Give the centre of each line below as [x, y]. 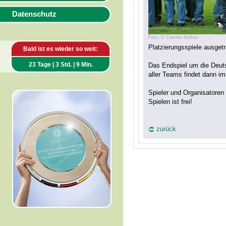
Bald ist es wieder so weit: [61, 49]
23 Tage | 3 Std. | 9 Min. [61, 65]
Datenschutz [34, 14]
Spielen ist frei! [170, 102]
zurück [166, 129]
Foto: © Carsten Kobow [173, 37]
